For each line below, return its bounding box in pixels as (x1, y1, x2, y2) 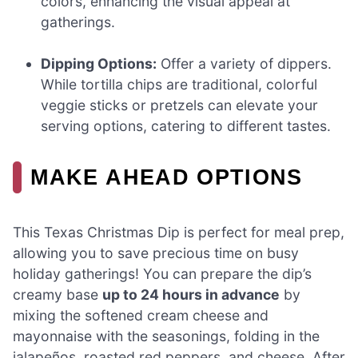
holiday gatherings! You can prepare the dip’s (13, 265, 312, 282)
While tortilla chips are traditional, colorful (41, 76, 318, 93)
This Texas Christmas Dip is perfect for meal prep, (13, 223, 344, 241)
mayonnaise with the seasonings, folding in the (13, 327, 320, 344)
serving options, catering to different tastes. (41, 117, 332, 135)
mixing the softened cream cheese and (13, 306, 268, 324)
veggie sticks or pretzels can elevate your (41, 97, 319, 114)
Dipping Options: (41, 55, 157, 73)
